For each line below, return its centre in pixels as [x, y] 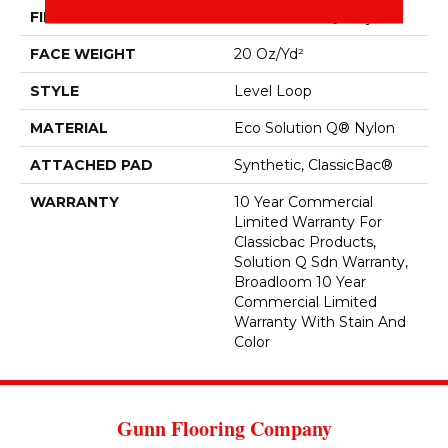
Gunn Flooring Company [224, 428]
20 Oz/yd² [269, 53]
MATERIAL [69, 127]
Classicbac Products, [305, 241]
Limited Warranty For [308, 221]
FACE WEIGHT [83, 53]
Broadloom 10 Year [300, 281]
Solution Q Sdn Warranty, [321, 261]
